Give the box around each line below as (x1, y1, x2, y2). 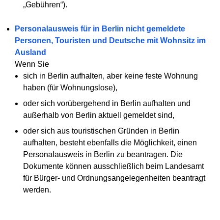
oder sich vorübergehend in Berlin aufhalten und (23, 99, 191, 108)
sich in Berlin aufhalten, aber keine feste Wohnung (23, 71, 198, 80)
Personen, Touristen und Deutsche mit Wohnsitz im (14, 36, 206, 45)
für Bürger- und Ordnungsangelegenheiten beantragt (23, 173, 206, 182)
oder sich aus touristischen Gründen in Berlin (23, 126, 180, 135)
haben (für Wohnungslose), (23, 83, 118, 92)
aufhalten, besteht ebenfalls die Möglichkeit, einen (23, 138, 197, 147)
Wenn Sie (14, 59, 49, 68)
